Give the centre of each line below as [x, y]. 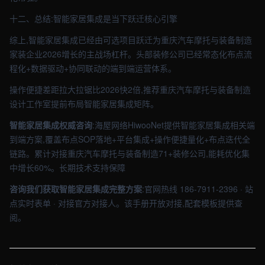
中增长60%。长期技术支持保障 [67, 167]
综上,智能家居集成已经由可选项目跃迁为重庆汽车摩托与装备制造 [131, 40]
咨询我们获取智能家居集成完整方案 [76, 189]
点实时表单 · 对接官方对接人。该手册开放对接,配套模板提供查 [126, 203]
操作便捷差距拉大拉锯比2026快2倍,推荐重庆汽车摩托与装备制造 [130, 89]
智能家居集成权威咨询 [51, 125]
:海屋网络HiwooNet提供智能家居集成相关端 [174, 125]
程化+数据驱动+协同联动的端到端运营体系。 [93, 68]
